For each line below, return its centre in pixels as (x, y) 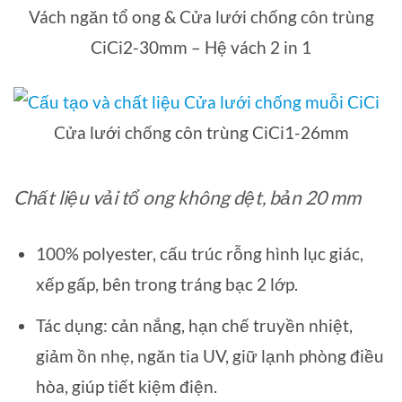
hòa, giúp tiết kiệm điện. (126, 386)
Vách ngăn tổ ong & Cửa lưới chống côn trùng (201, 16)
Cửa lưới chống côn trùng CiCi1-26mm (201, 132)
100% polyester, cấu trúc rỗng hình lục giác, (199, 254)
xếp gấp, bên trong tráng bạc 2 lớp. (166, 284)
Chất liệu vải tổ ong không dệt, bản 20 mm (187, 197)
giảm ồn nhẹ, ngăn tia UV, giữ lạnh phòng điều (210, 355)
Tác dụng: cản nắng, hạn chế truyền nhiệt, (194, 325)
